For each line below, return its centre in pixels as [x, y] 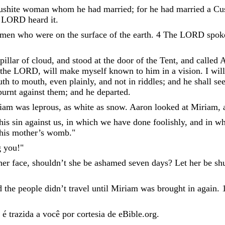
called [207, 60]
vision [189, 71]
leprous [45, 107]
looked [167, 107]
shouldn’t [50, 162]
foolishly [169, 122]
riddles [150, 81]
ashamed [110, 162]
